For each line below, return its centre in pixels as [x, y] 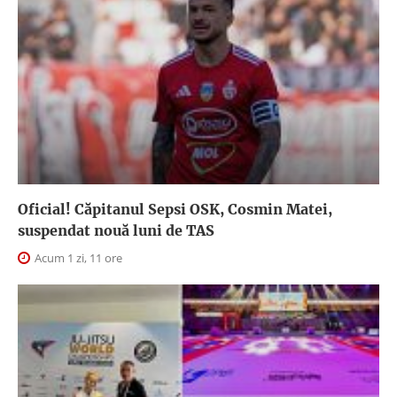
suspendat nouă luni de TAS [116, 230]
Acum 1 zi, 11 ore [77, 257]
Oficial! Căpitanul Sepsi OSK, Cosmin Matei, [175, 209]
